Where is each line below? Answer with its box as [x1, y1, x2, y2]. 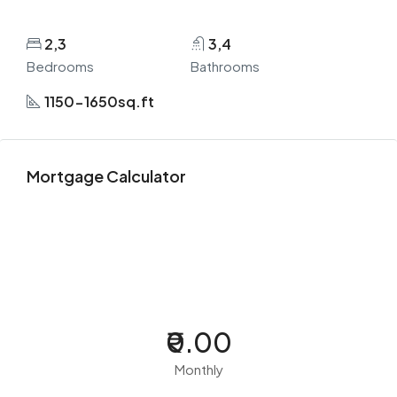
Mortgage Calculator [27, 166, 186, 187]
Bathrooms [190, 57, 260, 74]
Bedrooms [27, 57, 94, 74]
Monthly [174, 361, 223, 378]
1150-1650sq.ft [44, 91, 154, 111]
